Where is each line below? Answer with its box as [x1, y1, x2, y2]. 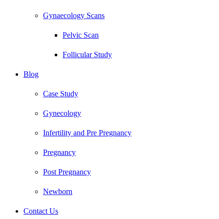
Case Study [43, 89, 78, 98]
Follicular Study [63, 50, 112, 59]
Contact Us [23, 206, 58, 215]
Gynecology [43, 109, 81, 117]
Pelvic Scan [63, 30, 99, 39]
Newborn [43, 187, 72, 196]
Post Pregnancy [43, 167, 91, 176]
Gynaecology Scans [43, 11, 105, 20]
